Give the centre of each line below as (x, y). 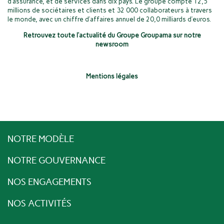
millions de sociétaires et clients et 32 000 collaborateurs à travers (110, 10)
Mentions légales (112, 76)
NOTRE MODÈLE (41, 139)
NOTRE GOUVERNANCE (56, 161)
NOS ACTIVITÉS (39, 204)
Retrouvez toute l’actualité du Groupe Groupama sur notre (112, 35)
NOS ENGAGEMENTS (49, 182)
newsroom (112, 44)
